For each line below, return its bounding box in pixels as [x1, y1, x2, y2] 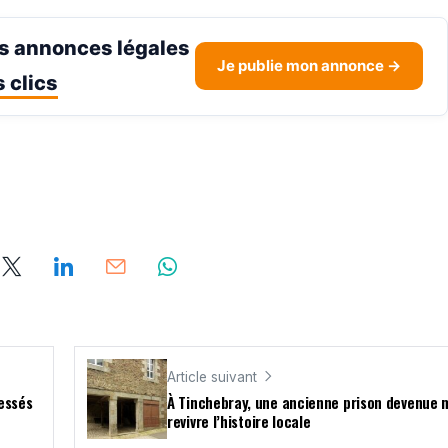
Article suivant [167, 368, 257, 385]
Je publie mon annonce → [217, 56, 401, 76]
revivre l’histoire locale [167, 410, 311, 433]
